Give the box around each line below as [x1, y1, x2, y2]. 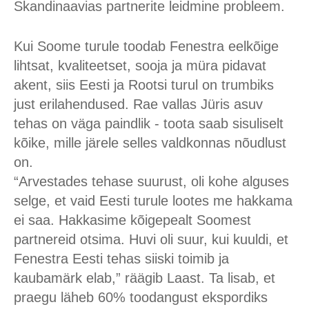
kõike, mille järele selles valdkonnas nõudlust [14, 135, 286, 150]
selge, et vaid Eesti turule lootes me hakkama [14, 193, 292, 208]
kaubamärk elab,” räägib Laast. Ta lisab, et [14, 270, 275, 286]
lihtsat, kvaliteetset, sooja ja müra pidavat [14, 58, 266, 73]
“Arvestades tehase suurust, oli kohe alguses [14, 174, 289, 189]
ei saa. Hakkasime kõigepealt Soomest [14, 212, 251, 228]
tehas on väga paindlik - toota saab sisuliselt [14, 116, 283, 131]
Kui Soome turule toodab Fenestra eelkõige [14, 39, 279, 54]
